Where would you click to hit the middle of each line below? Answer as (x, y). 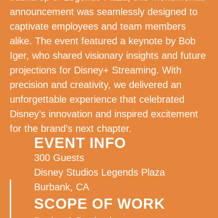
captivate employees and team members (98, 27)
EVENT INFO (80, 143)
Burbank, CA (62, 187)
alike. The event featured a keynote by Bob (103, 41)
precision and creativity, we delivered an (96, 85)
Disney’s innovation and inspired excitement (104, 114)
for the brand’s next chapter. (71, 129)
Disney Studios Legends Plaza (100, 173)
